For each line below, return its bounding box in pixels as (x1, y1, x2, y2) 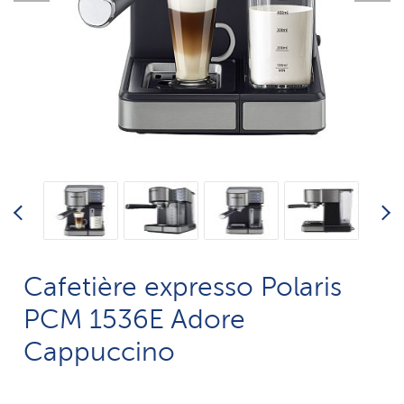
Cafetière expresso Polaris (23, 271, 343, 303)
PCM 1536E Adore (23, 303, 246, 335)
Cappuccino (23, 335, 176, 368)
